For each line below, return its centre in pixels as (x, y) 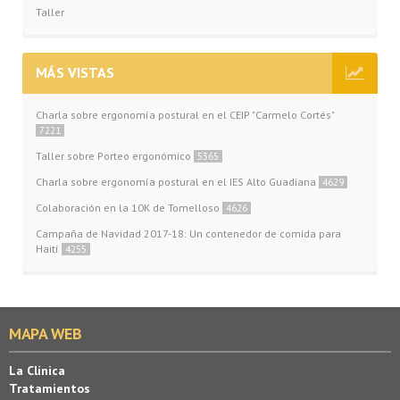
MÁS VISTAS (75, 72)
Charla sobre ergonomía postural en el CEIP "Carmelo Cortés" (185, 114)
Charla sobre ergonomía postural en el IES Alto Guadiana (177, 181)
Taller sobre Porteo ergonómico (115, 155)
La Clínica (37, 370)
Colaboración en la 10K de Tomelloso (129, 207)
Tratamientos (50, 388)
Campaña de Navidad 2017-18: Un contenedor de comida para (188, 233)
